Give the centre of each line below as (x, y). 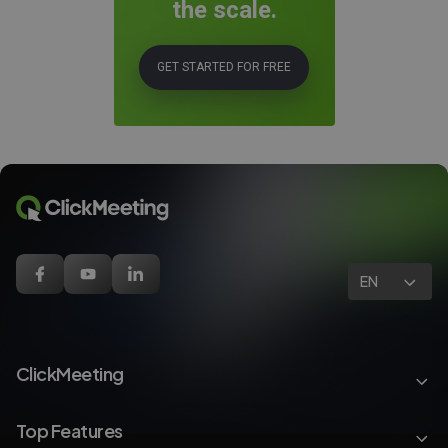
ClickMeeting (70, 373)
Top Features (69, 430)
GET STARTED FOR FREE (224, 67)
